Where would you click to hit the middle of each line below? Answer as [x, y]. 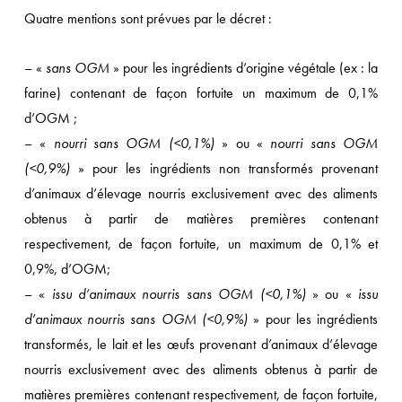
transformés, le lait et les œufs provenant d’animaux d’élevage [201, 344]
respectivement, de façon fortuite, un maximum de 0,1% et [201, 244]
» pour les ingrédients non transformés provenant [224, 168]
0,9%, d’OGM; [67, 269]
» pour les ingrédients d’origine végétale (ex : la [244, 68]
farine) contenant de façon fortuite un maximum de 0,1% [201, 93]
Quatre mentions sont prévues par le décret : [148, 18]
